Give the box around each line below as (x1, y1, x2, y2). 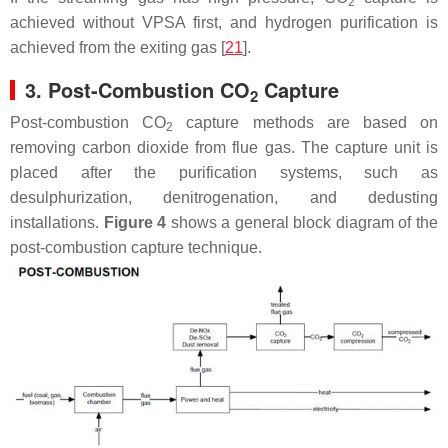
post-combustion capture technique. (10, 239, 262, 257)
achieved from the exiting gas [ (10, 39, 225, 57)
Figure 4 (103, 214, 167, 232)
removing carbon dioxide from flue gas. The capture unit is (10, 139, 438, 157)
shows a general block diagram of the (166, 214, 439, 232)
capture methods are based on (173, 114, 439, 132)
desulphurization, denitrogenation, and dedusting (10, 189, 438, 207)
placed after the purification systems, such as (10, 164, 438, 182)
